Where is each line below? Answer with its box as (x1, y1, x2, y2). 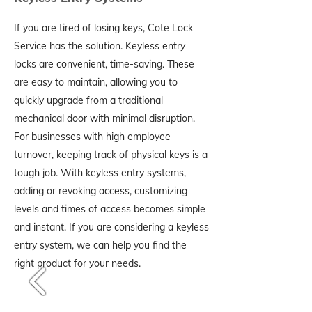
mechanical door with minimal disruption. (14, 112, 195, 125)
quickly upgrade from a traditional (14, 94, 163, 107)
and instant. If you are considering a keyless (14, 221, 209, 233)
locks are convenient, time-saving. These (14, 58, 194, 70)
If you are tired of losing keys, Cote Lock (14, 22, 193, 34)
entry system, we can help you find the (14, 239, 187, 251)
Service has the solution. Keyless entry (14, 40, 185, 52)
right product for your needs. (14, 257, 141, 270)
